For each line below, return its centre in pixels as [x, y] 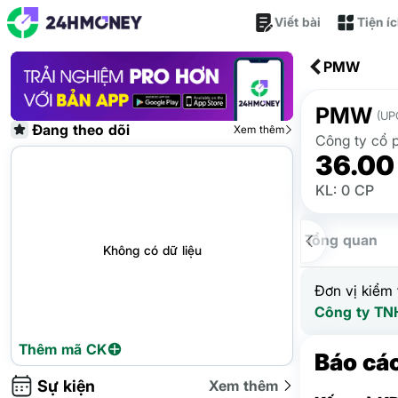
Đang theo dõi [81, 129]
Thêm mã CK [63, 349]
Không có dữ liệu [152, 250]
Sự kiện [66, 386]
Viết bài [298, 22]
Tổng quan [341, 240]
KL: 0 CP [345, 190]
